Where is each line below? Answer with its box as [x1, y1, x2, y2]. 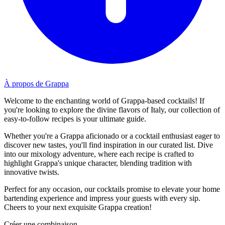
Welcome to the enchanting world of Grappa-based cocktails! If [4, 96, 204, 105]
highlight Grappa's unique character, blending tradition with [4, 158, 192, 167]
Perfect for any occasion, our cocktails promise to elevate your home [4, 184, 220, 193]
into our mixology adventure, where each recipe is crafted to [4, 149, 194, 158]
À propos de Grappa [4, 79, 69, 88]
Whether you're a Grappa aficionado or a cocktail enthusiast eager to [4, 131, 220, 140]
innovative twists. [4, 167, 59, 176]
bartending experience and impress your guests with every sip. [4, 193, 200, 202]
